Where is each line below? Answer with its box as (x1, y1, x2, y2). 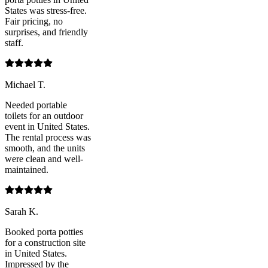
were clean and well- (5, 154, 83, 165)
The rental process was (5, 132, 91, 143)
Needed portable (5, 100, 67, 111)
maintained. (5, 165, 48, 175)
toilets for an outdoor (5, 111, 83, 121)
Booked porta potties (5, 227, 83, 237)
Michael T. (5, 80, 45, 90)
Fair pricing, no (5, 16, 63, 27)
